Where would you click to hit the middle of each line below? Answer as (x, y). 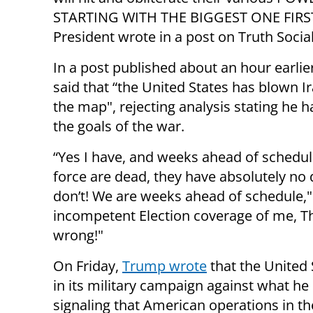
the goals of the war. (119, 126)
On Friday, (88, 266)
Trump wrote (165, 266)
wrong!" (78, 235)
